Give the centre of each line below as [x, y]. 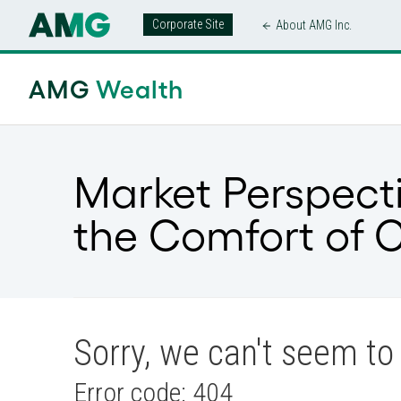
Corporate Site [188, 25]
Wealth [140, 89]
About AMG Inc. [314, 25]
